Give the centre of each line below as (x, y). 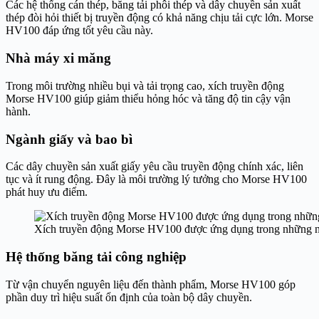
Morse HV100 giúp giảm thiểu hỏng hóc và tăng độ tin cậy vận (148, 98)
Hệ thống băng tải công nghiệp (96, 257)
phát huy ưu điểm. (47, 192)
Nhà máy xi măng (58, 58)
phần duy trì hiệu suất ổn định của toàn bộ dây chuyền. (129, 297)
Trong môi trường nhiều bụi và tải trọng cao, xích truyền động (145, 85)
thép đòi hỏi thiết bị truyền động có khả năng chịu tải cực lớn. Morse (159, 18)
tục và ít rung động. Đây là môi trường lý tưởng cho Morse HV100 (156, 179)
